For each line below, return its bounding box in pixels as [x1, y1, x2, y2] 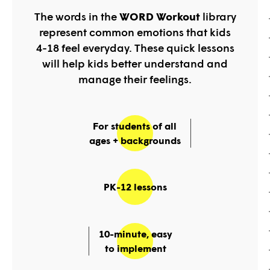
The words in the [34, 9, 119, 23]
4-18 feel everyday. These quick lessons [36, 40, 234, 54]
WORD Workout [119, 9, 202, 23]
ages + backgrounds [89, 134, 181, 146]
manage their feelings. [78, 72, 192, 86]
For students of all [93, 119, 177, 131]
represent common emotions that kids [39, 25, 231, 39]
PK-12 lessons [103, 181, 167, 193]
